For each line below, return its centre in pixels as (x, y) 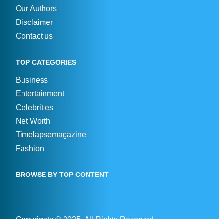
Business (32, 80)
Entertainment (40, 93)
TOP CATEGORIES (46, 62)
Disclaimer (34, 22)
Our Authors (36, 8)
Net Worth (33, 121)
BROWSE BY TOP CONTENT (62, 174)
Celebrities (34, 107)
